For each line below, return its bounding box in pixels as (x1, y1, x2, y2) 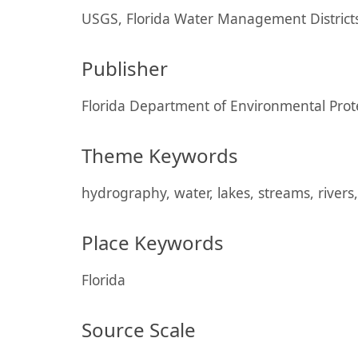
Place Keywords (82, 229, 224, 256)
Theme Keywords (82, 142, 238, 169)
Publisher (82, 55, 168, 82)
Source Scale (82, 316, 196, 343)
